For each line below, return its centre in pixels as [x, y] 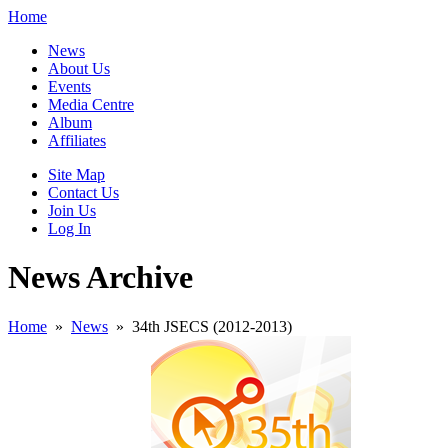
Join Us [72, 210]
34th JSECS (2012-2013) [212, 326]
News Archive [100, 277]
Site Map [76, 174]
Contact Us [83, 192]
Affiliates [77, 140]
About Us [79, 68]
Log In [69, 228]
